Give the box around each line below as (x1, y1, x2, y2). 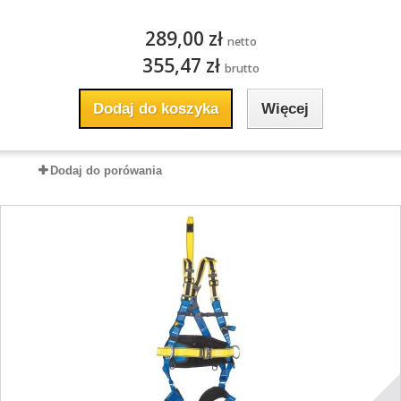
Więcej (260, 100, 309, 117)
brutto (224, 61, 260, 76)
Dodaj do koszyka (92, 100, 218, 117)
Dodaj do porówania (50, 164, 162, 177)
